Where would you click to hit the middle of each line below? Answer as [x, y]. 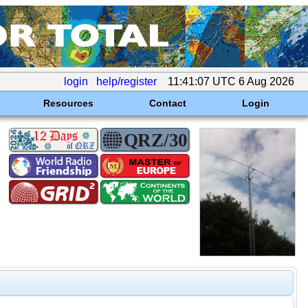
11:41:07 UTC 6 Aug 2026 [231, 81]
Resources [68, 103]
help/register [126, 81]
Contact [167, 103]
